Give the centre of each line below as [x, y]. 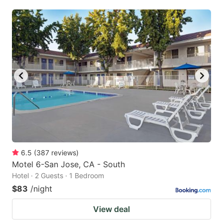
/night [41, 188]
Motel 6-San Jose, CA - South [68, 164]
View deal [111, 209]
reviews [64, 152]
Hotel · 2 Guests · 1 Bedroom [58, 175]
